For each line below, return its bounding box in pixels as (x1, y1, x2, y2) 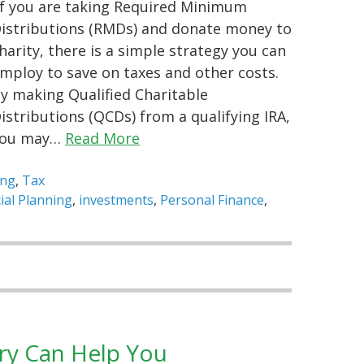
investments (79, 191, 154, 210)
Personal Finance (160, 191, 264, 210)
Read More (65, 128, 140, 149)
